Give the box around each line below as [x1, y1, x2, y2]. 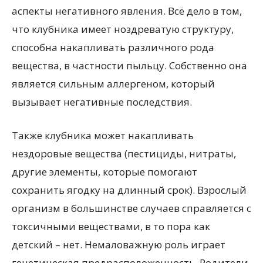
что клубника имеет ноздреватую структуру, [12, 22, 234, 36]
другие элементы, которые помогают [12, 164, 197, 178]
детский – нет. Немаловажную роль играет [12, 237, 225, 251]
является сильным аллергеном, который [12, 76, 215, 90]
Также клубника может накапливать [12, 128, 194, 142]
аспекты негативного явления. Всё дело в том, [12, 4, 242, 18]
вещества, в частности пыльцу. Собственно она [12, 58, 247, 72]
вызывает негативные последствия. [12, 95, 192, 109]
